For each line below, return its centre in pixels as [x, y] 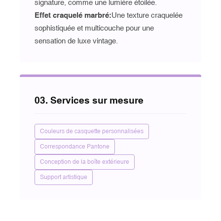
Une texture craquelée [147, 15]
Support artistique [64, 177]
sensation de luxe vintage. [76, 41]
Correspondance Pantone [75, 146]
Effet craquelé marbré [72, 15]
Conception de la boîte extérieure [85, 162]
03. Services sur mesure [89, 100]
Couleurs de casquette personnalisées [92, 131]
